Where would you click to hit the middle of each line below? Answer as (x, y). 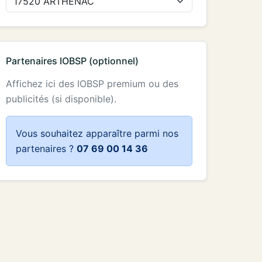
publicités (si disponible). (61, 99)
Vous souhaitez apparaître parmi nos (97, 133)
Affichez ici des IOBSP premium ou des (92, 84)
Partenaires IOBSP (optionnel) (72, 61)
